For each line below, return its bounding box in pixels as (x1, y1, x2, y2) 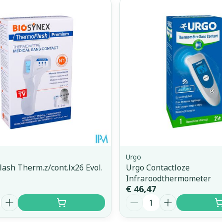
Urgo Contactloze (125, 162, 190, 173)
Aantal (125, 193, 152, 205)
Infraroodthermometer (125, 173, 211, 184)
